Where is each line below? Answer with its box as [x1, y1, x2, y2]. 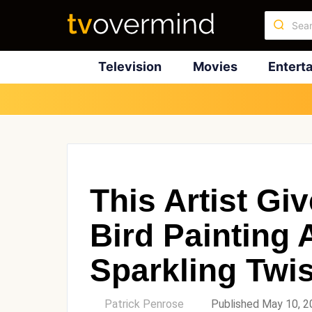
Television [97, 59, 162, 74]
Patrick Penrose [104, 297, 184, 311]
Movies [192, 59, 237, 74]
